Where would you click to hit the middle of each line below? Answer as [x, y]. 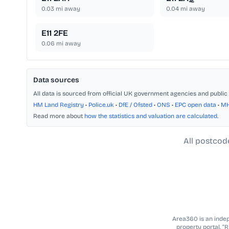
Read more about [59, 116]
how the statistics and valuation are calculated [151, 116]
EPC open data [196, 105]
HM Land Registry [59, 105]
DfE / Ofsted [135, 105]
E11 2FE [55, 33]
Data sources [56, 80]
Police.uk [101, 105]
